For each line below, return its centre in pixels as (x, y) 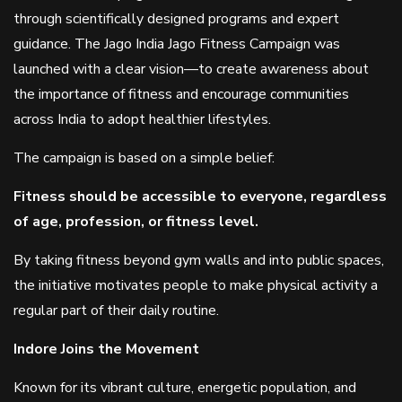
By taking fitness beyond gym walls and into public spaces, (199, 260)
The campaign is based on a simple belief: (144, 158)
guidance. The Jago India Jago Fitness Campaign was (177, 44)
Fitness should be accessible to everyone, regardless (200, 197)
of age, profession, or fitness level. (136, 222)
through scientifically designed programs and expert (176, 19)
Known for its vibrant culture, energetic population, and (185, 388)
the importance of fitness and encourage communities (181, 94)
